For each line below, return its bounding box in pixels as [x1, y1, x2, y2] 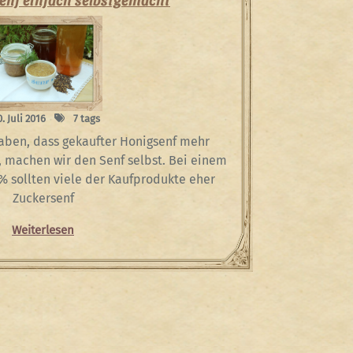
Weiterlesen [12, 223, 74, 238]
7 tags [71, 113, 100, 125]
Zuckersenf [12, 191, 74, 206]
